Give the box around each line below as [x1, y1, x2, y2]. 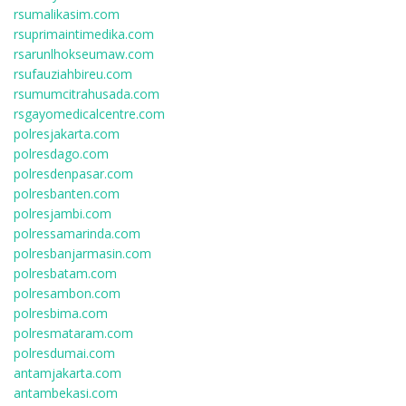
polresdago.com [14, 145, 109, 162]
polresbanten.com [14, 185, 120, 202]
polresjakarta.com [14, 125, 120, 142]
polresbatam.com [14, 265, 117, 282]
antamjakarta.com [14, 364, 121, 382]
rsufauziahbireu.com [14, 65, 132, 82]
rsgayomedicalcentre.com [14, 105, 165, 122]
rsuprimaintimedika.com [14, 25, 154, 43]
